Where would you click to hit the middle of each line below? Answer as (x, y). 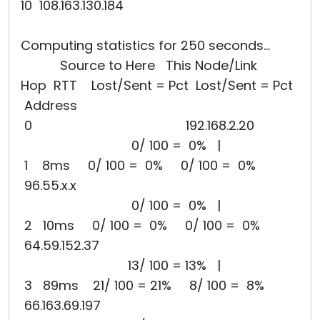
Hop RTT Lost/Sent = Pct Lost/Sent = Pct (157, 85)
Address (49, 105)
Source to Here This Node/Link (139, 65)
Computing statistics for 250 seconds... (145, 45)
